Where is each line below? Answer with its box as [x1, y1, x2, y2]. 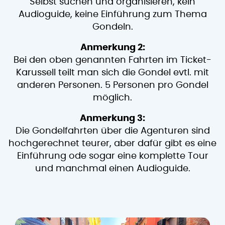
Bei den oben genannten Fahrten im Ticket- [14, 55, 211, 65]
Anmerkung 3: [80, 114, 145, 123]
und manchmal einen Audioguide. [35, 164, 190, 173]
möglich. [93, 93, 132, 102]
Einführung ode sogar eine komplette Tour [17, 151, 208, 161]
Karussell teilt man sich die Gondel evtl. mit [16, 68, 209, 77]
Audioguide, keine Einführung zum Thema [18, 10, 207, 19]
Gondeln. [92, 22, 133, 32]
